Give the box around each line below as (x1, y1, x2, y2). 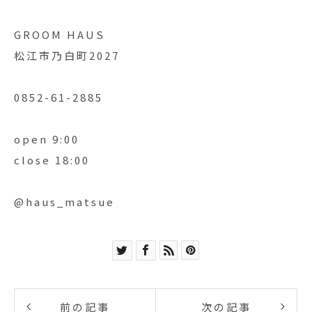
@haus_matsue (14, 194, 115, 209)
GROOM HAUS (14, 27, 105, 42)
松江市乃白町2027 (14, 48, 120, 63)
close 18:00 (14, 153, 90, 167)
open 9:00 (14, 132, 79, 146)
